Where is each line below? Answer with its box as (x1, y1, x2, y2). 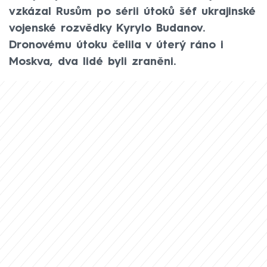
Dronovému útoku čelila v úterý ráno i (9, 39, 223, 51)
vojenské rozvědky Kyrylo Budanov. (9, 23, 205, 34)
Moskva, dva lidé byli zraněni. (9, 56, 176, 67)
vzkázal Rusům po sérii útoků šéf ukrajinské (9, 6, 256, 17)
